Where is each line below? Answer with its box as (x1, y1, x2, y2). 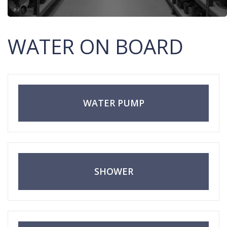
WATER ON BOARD (8, 32, 183, 60)
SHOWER (94, 165, 133, 177)
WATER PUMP (83, 97, 144, 109)
